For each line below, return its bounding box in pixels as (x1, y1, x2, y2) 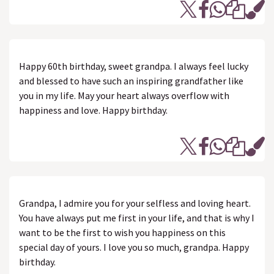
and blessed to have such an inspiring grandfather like (19, 75, 243, 87)
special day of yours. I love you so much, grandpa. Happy (19, 241, 249, 253)
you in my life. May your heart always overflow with (19, 89, 229, 102)
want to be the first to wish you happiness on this (19, 226, 226, 239)
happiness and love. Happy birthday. (19, 104, 168, 116)
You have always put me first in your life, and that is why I (19, 212, 254, 224)
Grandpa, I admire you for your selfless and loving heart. (19, 197, 251, 209)
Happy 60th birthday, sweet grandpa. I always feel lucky (19, 60, 248, 72)
